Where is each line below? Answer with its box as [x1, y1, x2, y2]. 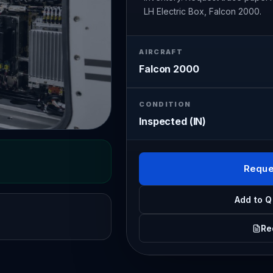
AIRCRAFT [139, 48, 183, 56]
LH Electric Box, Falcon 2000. [144, 6, 262, 16]
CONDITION [139, 100, 191, 108]
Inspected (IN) [139, 115, 207, 127]
